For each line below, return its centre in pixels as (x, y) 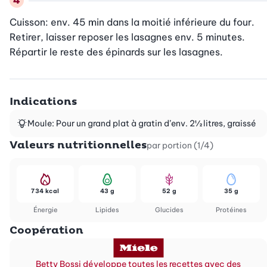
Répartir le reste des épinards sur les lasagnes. (116, 52)
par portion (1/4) (180, 146)
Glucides (169, 210)
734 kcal (45, 191)
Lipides (107, 210)
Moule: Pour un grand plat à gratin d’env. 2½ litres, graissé (142, 124)
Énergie (45, 210)
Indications (43, 102)
